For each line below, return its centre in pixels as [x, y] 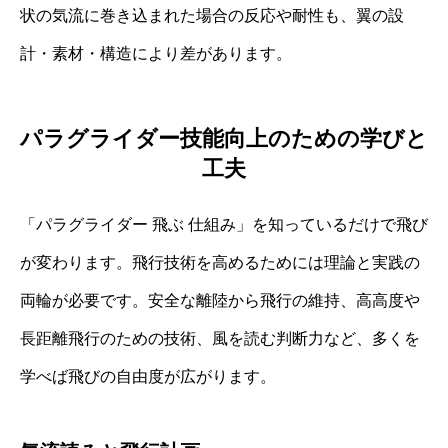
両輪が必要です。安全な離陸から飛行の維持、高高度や [220, 300]
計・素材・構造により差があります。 [156, 54]
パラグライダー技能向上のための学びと [224, 138]
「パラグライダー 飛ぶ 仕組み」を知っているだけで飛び [224, 224]
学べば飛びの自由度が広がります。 [148, 376]
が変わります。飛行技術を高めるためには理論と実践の [220, 262]
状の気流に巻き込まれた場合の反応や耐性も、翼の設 [212, 16]
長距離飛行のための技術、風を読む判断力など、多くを [220, 338]
